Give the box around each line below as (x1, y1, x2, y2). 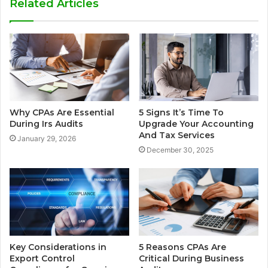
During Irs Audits (10, 118, 83, 129)
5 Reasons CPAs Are (139, 241, 226, 252)
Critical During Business (139, 252, 244, 264)
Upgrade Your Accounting (139, 118, 254, 129)
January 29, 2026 (17, 133, 76, 143)
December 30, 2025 (147, 145, 214, 154)
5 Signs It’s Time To (139, 106, 224, 118)
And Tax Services (139, 129, 215, 141)
